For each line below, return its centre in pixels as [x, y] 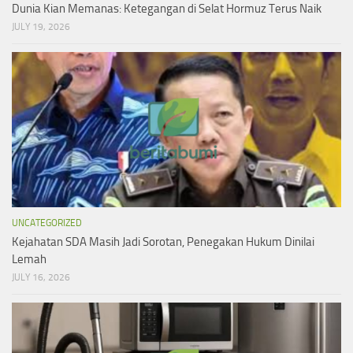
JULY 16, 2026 [41, 278]
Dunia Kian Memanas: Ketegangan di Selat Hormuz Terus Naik [167, 9]
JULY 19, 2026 [41, 27]
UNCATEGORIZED [47, 223]
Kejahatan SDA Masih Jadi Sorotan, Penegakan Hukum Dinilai [163, 242]
